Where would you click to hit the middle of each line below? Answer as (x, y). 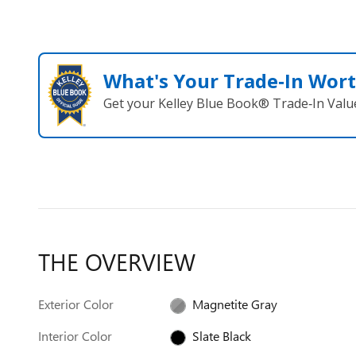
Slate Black (222, 336)
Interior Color (75, 336)
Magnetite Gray (235, 304)
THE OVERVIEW (117, 261)
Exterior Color (76, 304)
